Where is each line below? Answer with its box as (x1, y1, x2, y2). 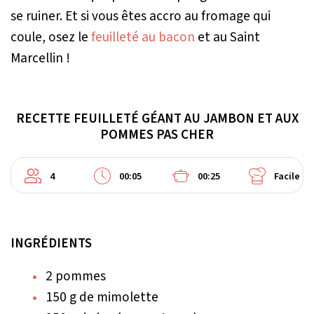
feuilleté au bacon (91, 27, 195, 47)
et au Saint (195, 27, 260, 47)
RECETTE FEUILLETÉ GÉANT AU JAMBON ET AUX (15, 108, 299, 128)
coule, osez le (11, 27, 91, 47)
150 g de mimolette (46, 287, 158, 307)
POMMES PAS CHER (100, 124, 214, 144)
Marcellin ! (11, 48, 70, 68)
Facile (273, 168, 300, 184)
